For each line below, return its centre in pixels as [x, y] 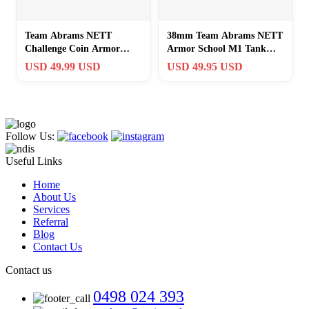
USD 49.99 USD [63, 66]
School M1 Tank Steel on [77, 61]
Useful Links [34, 161]
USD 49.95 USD [205, 66]
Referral [51, 221]
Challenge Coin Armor [72, 48]
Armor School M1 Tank [217, 48]
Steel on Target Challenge [220, 61]
